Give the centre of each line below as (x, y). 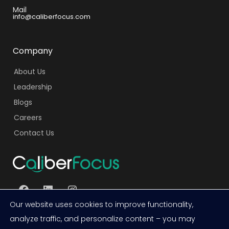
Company (33, 51)
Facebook (40, 189)
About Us (29, 71)
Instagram (89, 189)
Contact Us (34, 133)
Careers (28, 117)
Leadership (33, 87)
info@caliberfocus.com (52, 16)
